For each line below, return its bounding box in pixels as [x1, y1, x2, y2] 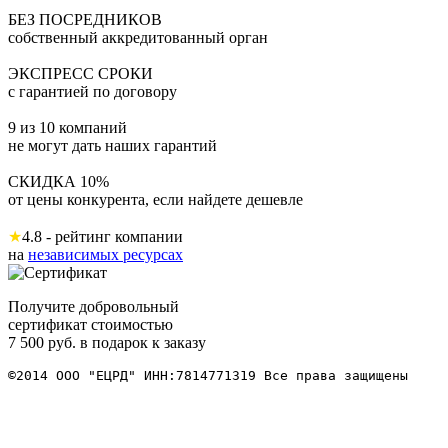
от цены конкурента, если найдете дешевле [8, 190, 303, 208]
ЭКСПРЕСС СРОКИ [8, 64, 153, 82]
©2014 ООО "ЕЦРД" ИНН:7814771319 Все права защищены [8, 367, 416, 383]
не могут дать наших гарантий [8, 136, 217, 154]
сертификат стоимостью [8, 315, 173, 333]
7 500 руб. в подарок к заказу [8, 333, 206, 351]
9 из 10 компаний [8, 118, 127, 136]
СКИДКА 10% [8, 172, 109, 190]
